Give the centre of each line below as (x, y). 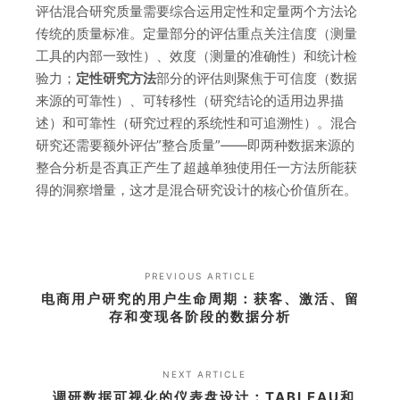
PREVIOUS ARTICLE (200, 276)
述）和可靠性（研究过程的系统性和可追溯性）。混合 (196, 123)
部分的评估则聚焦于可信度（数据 (257, 79)
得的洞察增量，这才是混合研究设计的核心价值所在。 (196, 190)
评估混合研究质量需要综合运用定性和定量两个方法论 (196, 12)
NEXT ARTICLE (204, 375)
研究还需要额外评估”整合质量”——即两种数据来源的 (195, 146)
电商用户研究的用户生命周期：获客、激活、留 (200, 299)
